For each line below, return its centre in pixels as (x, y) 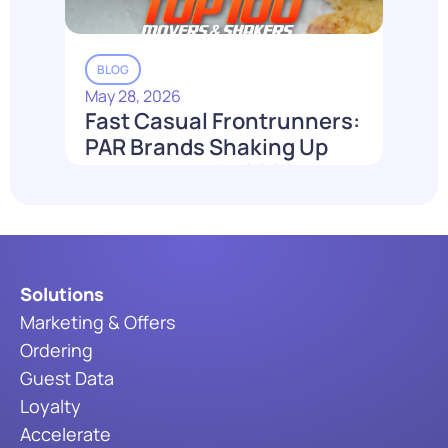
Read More (152, 214)
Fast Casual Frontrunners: (222, 121)
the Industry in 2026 (190, 173)
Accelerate (65, 433)
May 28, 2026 (133, 96)
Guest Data (67, 377)
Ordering (56, 349)
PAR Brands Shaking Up (206, 147)
